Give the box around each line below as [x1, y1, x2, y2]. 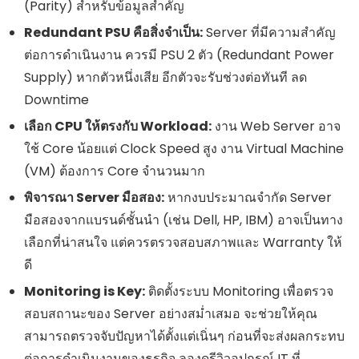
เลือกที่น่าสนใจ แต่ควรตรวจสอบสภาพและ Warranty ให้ [24, 232, 342, 252]
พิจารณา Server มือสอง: [24, 188, 164, 207]
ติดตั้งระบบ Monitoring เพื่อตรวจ [145, 281, 333, 301]
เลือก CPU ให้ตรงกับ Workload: [24, 116, 212, 135]
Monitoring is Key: [24, 281, 145, 301]
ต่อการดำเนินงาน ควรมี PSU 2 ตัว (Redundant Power [24, 45, 334, 64]
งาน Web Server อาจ [212, 116, 341, 135]
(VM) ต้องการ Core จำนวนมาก [24, 161, 205, 180]
